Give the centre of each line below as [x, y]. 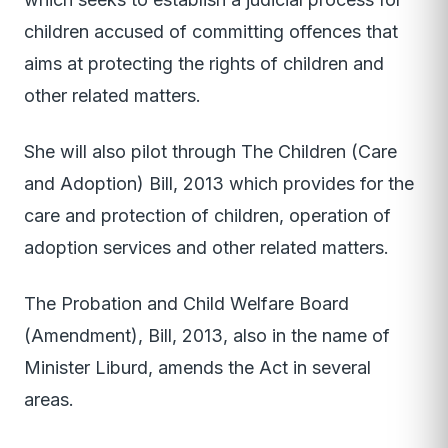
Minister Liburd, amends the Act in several [197, 368]
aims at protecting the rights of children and [204, 64]
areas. [49, 400]
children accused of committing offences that [211, 32]
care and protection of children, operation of [207, 216]
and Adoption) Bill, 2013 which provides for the [219, 184]
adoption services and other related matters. [206, 248]
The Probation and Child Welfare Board [186, 304]
